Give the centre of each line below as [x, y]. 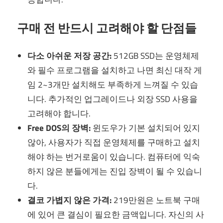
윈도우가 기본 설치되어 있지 [146, 128]
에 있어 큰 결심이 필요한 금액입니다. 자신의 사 [116, 215]
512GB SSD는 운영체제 [156, 56]
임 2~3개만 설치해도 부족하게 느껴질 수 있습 [113, 85]
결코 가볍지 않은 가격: [70, 200]
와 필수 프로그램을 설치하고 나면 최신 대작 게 [115, 70]
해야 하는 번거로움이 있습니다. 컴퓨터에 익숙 [114, 157]
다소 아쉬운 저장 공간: [70, 56]
